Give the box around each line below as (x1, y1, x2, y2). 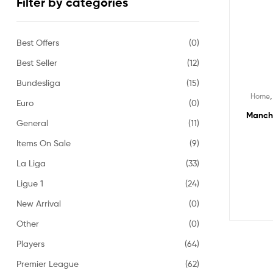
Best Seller (16, 57, 57, 68)
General (16, 117, 48, 128)
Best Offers (16, 37, 59, 48)
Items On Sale (16, 137, 71, 148)
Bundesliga (16, 77, 60, 88)
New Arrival (16, 197, 61, 208)
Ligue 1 (16, 177, 43, 188)
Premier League (16, 258, 79, 269)
